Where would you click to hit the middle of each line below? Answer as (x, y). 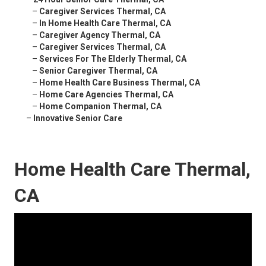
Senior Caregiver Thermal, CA (98, 71)
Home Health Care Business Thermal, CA (120, 83)
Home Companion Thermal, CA (100, 107)
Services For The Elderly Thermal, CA (113, 59)
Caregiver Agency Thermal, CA (100, 35)
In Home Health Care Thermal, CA (105, 23)
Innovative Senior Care (78, 118)
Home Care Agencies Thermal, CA (106, 95)
